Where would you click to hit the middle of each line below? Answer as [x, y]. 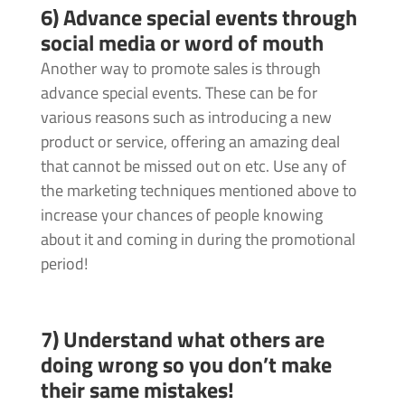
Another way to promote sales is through [180, 69]
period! [64, 264]
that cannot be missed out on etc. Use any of [193, 166]
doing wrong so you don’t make [186, 365]
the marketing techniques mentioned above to [198, 191]
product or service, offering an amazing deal [190, 142]
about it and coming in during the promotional [198, 240]
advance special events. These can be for [179, 93]
